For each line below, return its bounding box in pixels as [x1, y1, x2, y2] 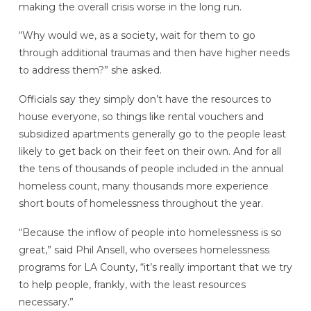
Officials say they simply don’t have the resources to [18, 93, 271, 106]
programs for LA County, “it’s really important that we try [18, 260, 292, 274]
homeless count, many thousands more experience [18, 180, 269, 193]
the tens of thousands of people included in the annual [18, 162, 283, 176]
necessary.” [18, 295, 74, 308]
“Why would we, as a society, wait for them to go [18, 29, 255, 42]
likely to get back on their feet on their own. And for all [18, 145, 281, 158]
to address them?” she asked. [18, 64, 162, 77]
